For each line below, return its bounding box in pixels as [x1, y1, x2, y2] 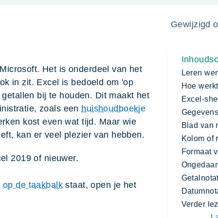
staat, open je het [63, 180, 137, 190]
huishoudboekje [81, 104, 146, 114]
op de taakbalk [3, 180, 63, 190]
